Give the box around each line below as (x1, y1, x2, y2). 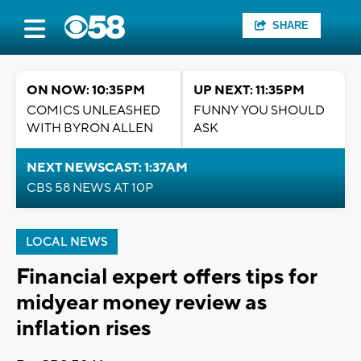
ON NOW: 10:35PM (27, 82, 145, 98)
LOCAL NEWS (26, 234, 108, 250)
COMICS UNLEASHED (27, 102, 160, 118)
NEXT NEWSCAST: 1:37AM (27, 160, 188, 176)
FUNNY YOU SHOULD (193, 102, 325, 118)
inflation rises (16, 314, 151, 342)
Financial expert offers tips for (16, 263, 317, 291)
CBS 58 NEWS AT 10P (27, 180, 153, 196)
